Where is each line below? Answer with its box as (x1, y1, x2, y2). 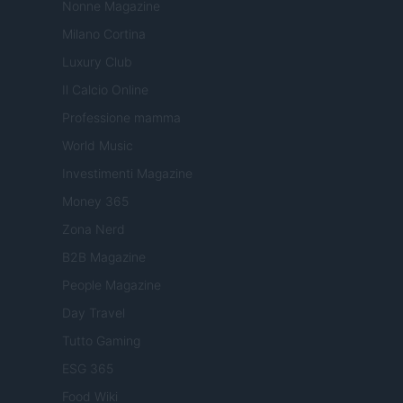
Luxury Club (62, 54, 132, 70)
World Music (62, 138, 133, 154)
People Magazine (62, 277, 161, 293)
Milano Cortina (62, 26, 146, 42)
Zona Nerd (62, 221, 125, 237)
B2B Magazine (62, 249, 146, 265)
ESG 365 (62, 361, 113, 377)
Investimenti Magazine (62, 166, 193, 182)
